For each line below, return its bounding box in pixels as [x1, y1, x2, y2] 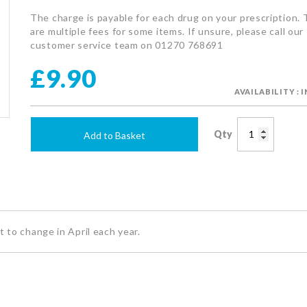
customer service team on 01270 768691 [30, 38, 223, 51]
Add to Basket [84, 129, 145, 141]
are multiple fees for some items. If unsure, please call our [30, 25, 304, 37]
